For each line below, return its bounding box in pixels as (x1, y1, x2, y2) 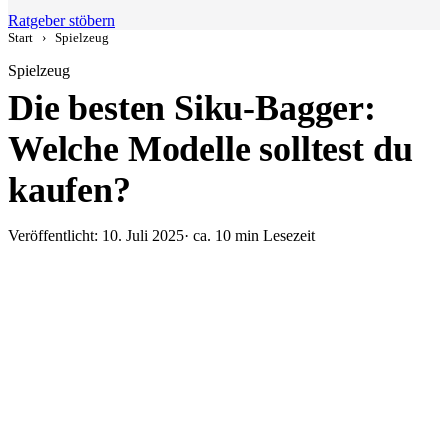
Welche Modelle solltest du (8, 129, 413, 169)
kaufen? (8, 170, 131, 210)
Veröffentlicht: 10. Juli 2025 (8, 227, 184, 244)
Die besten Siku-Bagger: (8, 88, 376, 128)
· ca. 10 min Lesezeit (184, 227, 315, 244)
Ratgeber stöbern (8, 12, 115, 29)
